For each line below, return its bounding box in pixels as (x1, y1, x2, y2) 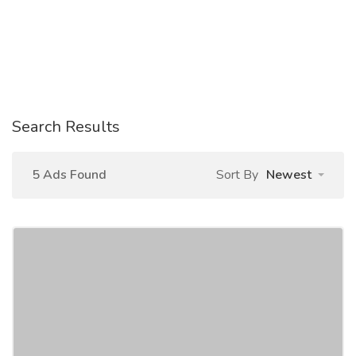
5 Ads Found (32, 166, 106, 184)
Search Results (12, 116, 120, 137)
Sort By (216, 166, 258, 184)
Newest (266, 166, 311, 184)
